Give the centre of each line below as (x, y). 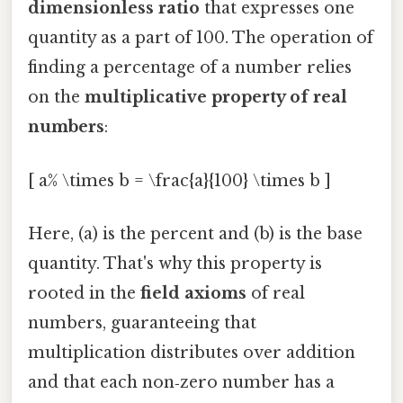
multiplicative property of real (216, 98)
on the (56, 98)
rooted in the (84, 293)
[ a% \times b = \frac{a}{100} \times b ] (179, 180)
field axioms (193, 293)
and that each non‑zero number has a (181, 382)
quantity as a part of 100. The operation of (201, 38)
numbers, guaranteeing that (142, 322)
